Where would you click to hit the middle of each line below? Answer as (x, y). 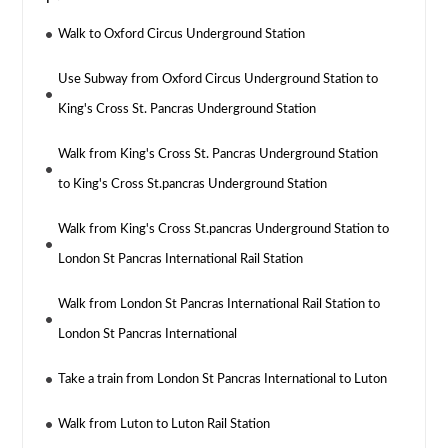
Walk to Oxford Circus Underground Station (182, 35)
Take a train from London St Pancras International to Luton (223, 380)
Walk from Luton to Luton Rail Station (164, 425)
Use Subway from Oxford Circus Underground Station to (218, 80)
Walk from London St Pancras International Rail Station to (219, 305)
